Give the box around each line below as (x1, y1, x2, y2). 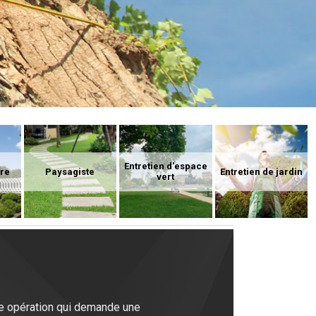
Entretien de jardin (219, 166, 303, 177)
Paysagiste (45, 166, 95, 177)
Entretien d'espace (123, 161, 207, 172)
